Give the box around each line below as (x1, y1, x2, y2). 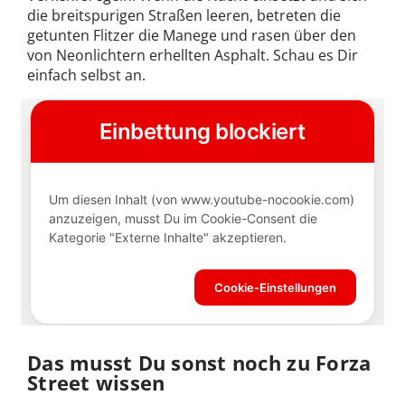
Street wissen (27, 368, 165, 396)
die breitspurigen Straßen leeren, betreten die (27, 5, 341, 25)
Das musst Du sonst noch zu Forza (27, 348, 372, 376)
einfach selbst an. (27, 64, 146, 85)
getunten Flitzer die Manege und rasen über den (27, 24, 356, 45)
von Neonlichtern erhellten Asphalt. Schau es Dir (27, 44, 358, 65)
